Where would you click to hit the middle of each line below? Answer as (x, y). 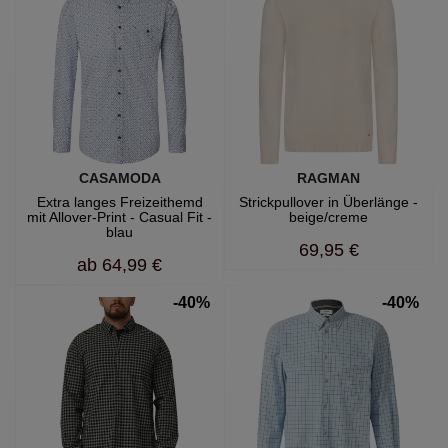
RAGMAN (328, 178)
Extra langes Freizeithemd (119, 202)
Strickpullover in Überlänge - (328, 202)
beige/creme (328, 217)
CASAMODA (119, 178)
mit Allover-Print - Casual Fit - (119, 217)
